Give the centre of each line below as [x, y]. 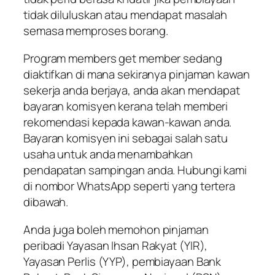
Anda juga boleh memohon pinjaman [116, 229]
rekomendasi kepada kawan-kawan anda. [128, 122]
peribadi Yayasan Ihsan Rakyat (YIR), [116, 245]
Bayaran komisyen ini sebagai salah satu [126, 138]
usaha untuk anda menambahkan [108, 154]
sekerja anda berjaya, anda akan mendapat [132, 90]
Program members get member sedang [123, 58]
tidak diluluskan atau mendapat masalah [126, 15]
